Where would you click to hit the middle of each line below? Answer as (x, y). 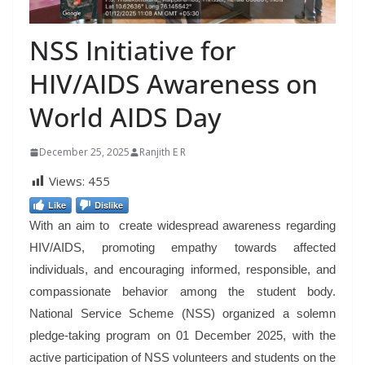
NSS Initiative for (132, 51)
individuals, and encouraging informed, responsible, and (182, 270)
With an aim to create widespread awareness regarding (182, 226)
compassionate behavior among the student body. (182, 292)
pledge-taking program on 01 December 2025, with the (182, 336)
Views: (67, 181)
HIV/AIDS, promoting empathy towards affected (182, 248)
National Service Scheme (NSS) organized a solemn (182, 314)
